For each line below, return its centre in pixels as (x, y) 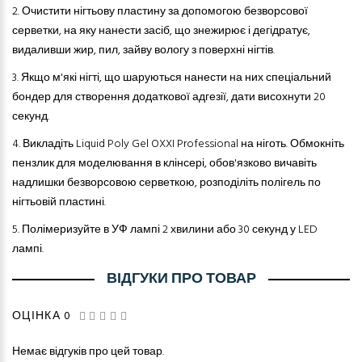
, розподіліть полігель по (258, 183)
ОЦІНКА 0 (42, 317)
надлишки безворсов (67, 183)
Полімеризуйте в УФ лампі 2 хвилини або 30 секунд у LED (170, 230)
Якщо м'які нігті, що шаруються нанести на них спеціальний (176, 78)
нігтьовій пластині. (59, 203)
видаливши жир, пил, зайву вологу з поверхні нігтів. (143, 51)
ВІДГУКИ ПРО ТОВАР (181, 280)
